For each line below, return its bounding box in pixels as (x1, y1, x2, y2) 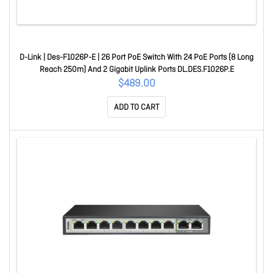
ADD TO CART (114, 102, 159, 113)
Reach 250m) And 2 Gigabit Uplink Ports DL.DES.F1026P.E (39, 65, 234, 75)
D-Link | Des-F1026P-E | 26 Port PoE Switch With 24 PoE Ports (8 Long (19, 52, 253, 63)
